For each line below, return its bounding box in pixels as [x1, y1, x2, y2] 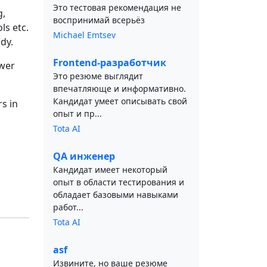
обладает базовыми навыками [53, 189, 178, 200]
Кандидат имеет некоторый [53, 164, 167, 175]
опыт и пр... [53, 108, 102, 119]
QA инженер [53, 150, 115, 163]
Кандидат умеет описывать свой [53, 95, 187, 107]
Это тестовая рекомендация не [53, 2, 181, 13]
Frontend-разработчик [53, 56, 166, 69]
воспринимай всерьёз [53, 14, 145, 26]
